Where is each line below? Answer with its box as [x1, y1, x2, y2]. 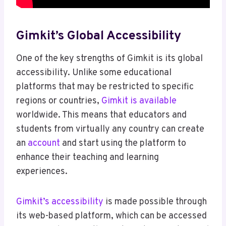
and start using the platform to [60, 138, 186, 150]
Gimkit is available [101, 95, 177, 107]
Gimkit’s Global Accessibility [16, 28, 181, 44]
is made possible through [103, 196, 207, 208]
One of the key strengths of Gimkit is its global [16, 53, 203, 65]
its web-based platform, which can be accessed [16, 210, 207, 222]
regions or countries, [16, 95, 101, 107]
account [28, 138, 60, 150]
